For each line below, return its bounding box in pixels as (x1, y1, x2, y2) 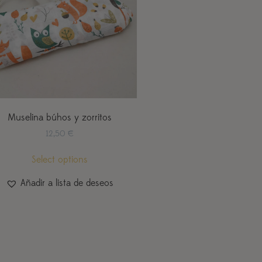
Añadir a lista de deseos (20, 177, 113, 189)
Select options (31, 154, 88, 166)
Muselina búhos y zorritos (7, 111, 112, 123)
